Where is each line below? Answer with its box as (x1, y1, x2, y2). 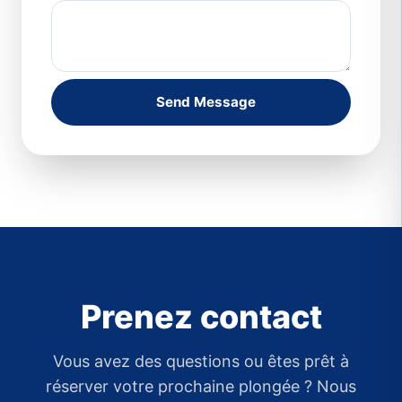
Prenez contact (80, 296, 322, 336)
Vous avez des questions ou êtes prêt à (53, 351, 349, 371)
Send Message (155, 92, 256, 110)
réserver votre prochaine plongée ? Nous (46, 376, 356, 396)
